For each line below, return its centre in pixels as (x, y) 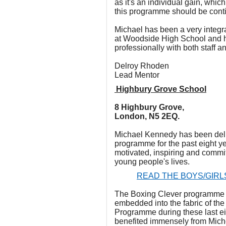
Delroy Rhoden (142, 66)
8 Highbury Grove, (149, 107)
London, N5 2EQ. (147, 116)
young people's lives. (152, 162)
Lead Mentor (137, 75)
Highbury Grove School (161, 89)
